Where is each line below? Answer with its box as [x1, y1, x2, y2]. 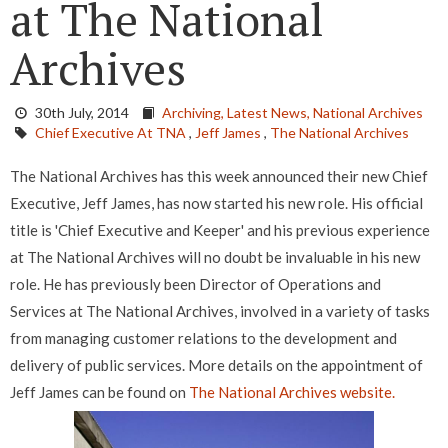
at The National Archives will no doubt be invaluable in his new [10, 248, 420, 267]
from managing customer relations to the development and [10, 329, 397, 348]
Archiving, [162, 104, 227, 122]
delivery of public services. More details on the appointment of [10, 356, 423, 375]
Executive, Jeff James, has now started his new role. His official [10, 194, 423, 213]
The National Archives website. [189, 383, 398, 402]
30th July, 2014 [35, 104, 129, 122]
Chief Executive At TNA [35, 124, 186, 142]
